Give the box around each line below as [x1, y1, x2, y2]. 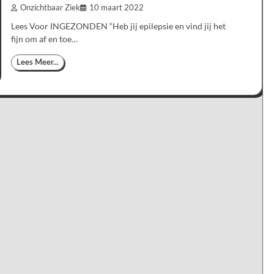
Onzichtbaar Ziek [20, 3, 80, 13]
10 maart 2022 [89, 3, 144, 13]
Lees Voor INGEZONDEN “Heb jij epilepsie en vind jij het [11, 21, 226, 32]
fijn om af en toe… [11, 34, 78, 45]
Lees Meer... [17, 57, 59, 67]
